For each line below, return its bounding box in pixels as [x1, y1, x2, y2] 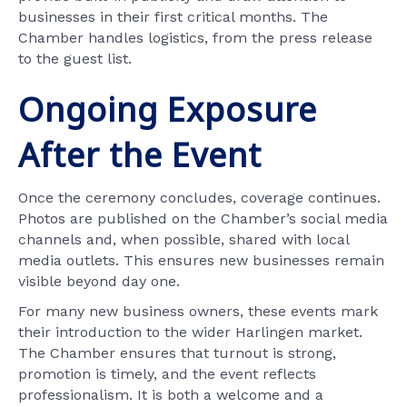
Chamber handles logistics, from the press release [18, 29, 372, 47]
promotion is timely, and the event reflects [18, 365, 316, 383]
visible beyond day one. [18, 273, 180, 291]
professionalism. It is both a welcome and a [18, 386, 323, 404]
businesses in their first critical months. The [18, 8, 328, 26]
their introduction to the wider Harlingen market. [18, 323, 362, 342]
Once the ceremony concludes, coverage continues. [18, 189, 381, 207]
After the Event [18, 133, 262, 178]
